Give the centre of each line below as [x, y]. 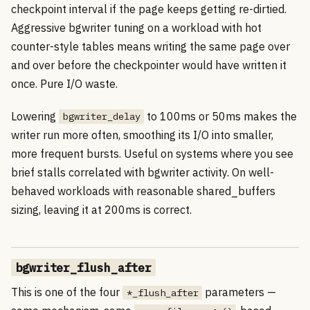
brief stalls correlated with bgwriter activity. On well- [143, 172]
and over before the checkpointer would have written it [149, 65]
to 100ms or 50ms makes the [220, 116]
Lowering [35, 116]
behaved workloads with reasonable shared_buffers [143, 191]
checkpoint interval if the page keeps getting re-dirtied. [149, 9]
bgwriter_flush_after [83, 267]
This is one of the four [67, 292]
